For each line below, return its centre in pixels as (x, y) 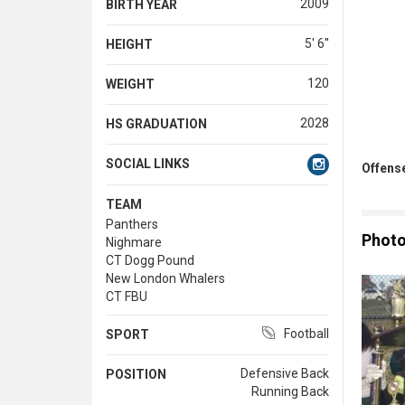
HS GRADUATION (156, 123)
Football (306, 333)
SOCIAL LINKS (148, 163)
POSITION (136, 374)
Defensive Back (284, 373)
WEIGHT (130, 84)
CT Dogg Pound (150, 260)
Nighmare (134, 242)
